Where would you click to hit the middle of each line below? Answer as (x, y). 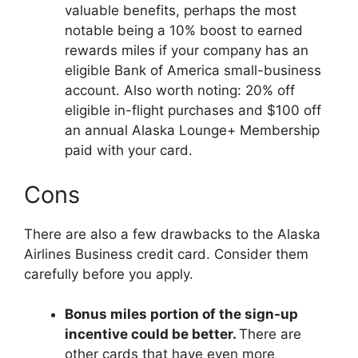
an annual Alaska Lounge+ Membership (192, 130)
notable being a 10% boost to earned (184, 30)
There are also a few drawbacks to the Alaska (172, 234)
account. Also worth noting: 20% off (180, 90)
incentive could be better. (152, 334)
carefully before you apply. (109, 274)
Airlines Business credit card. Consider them (166, 254)
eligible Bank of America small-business (193, 70)
